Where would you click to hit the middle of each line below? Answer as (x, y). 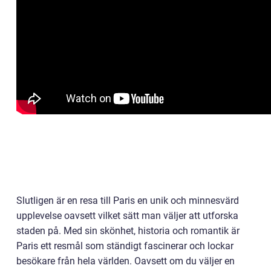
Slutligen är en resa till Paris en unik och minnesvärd (128, 200)
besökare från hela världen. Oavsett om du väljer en (126, 261)
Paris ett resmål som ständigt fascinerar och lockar (125, 246)
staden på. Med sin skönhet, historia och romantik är (128, 230)
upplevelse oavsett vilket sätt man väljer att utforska (127, 215)
